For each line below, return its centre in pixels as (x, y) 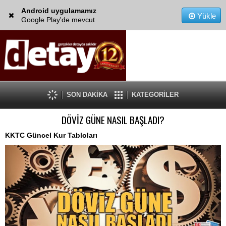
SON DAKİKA (87, 95)
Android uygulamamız (59, 11)
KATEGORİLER (155, 95)
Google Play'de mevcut (58, 20)
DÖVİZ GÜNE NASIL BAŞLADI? (113, 120)
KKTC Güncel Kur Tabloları (51, 135)
